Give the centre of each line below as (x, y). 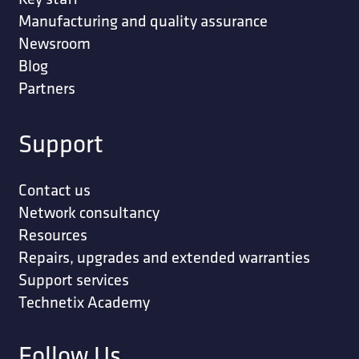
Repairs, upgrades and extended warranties (164, 256)
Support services (73, 279)
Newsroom (54, 43)
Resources (52, 234)
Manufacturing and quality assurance (143, 21)
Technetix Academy (84, 301)
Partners (46, 88)
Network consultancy (89, 212)
